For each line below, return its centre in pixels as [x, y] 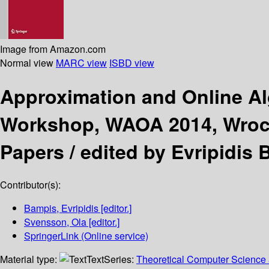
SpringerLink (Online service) [86, 236]
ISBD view [132, 62]
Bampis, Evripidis [61, 208]
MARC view [81, 62]
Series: [120, 259]
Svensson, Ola [55, 222]
